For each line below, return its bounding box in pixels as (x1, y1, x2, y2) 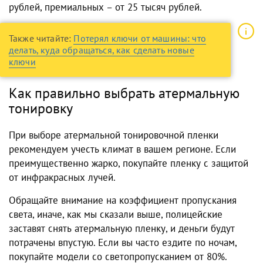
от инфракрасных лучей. (9, 171, 116, 184)
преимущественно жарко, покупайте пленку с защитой (9, 157, 248, 170)
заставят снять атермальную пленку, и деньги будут (9, 222, 235, 235)
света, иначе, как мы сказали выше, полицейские (9, 208, 222, 221)
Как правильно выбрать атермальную (9, 84, 240, 103)
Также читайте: (9, 32, 74, 45)
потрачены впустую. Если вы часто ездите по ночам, (9, 236, 237, 249)
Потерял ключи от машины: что (73, 32, 206, 45)
